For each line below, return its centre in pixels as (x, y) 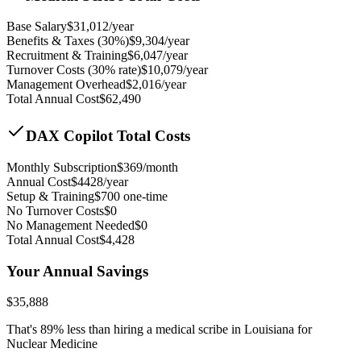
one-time (144, 196)
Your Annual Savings (77, 271)
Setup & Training (50, 196)
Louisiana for (278, 330)
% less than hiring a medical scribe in (149, 330)
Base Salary (37, 27)
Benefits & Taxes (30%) (68, 41)
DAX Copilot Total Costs (108, 136)
